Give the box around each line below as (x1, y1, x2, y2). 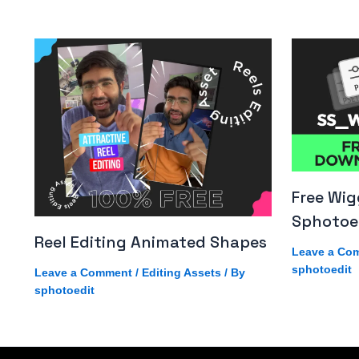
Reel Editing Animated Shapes (34, 231, 267, 252)
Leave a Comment (34, 265, 132, 279)
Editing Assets (141, 265, 221, 279)
